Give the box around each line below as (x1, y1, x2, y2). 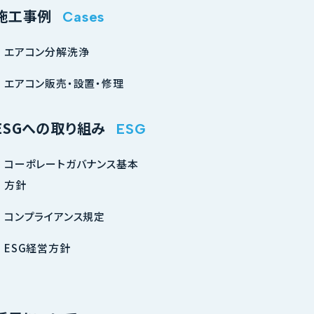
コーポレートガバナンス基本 (4, 156, 139, 171)
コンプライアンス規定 (4, 209, 105, 224)
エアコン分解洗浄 (4, 44, 90, 59)
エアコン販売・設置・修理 (4, 76, 124, 90)
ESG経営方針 (4, 240, 71, 255)
